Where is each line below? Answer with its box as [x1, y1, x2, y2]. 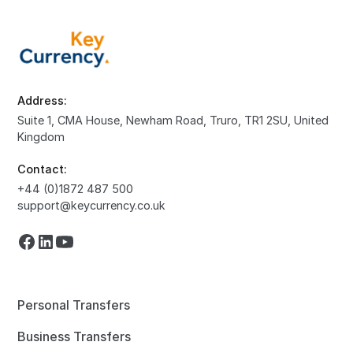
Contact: [17, 162, 68, 176]
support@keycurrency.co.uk [17, 199, 166, 212]
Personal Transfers [17, 297, 131, 313]
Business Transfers [17, 329, 132, 344]
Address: [17, 94, 68, 107]
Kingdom [17, 130, 65, 143]
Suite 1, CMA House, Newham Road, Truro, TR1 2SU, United [17, 113, 329, 127]
